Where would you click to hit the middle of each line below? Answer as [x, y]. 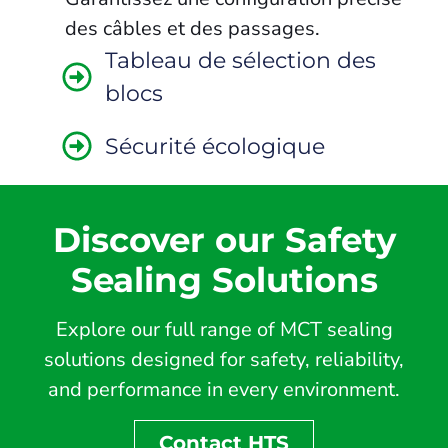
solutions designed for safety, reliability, [224, 360]
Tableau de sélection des [240, 59]
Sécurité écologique [214, 145]
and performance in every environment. [224, 390]
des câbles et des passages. [192, 28]
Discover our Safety [224, 240]
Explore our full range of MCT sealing [224, 330]
